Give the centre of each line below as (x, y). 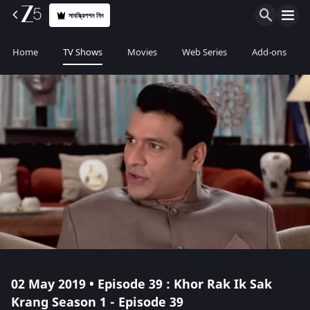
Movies (142, 52)
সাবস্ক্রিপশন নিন (86, 15)
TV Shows (83, 52)
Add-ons (269, 52)
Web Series (204, 52)
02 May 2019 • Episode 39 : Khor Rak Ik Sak (142, 284)
